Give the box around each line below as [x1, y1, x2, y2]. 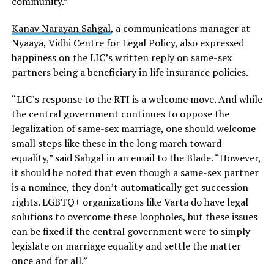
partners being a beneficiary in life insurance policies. [11, 65, 248, 79]
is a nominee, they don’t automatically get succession [11, 180, 248, 194]
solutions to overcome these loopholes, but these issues [11, 209, 257, 223]
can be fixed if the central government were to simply [11, 224, 250, 238]
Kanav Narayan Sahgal [11, 21, 111, 35]
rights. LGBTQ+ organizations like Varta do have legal [11, 194, 248, 209]
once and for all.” [11, 253, 87, 267]
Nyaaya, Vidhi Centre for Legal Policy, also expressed [11, 35, 244, 50]
